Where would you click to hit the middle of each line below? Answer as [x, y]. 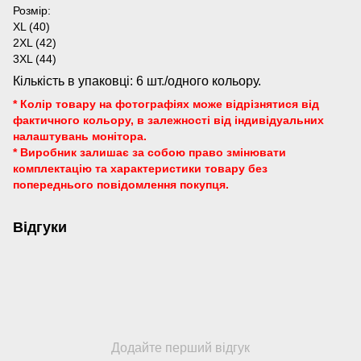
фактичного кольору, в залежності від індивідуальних [168, 120]
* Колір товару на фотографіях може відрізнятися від [166, 104]
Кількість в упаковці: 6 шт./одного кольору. [137, 81]
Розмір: [32, 10]
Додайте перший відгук [180, 348]
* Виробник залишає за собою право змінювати [149, 152]
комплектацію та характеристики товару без [140, 168]
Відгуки [40, 227]
